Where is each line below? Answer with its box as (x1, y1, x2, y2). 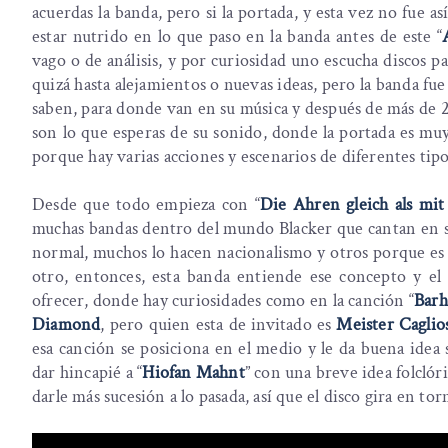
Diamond (32, 313, 101, 337)
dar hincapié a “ (32, 361, 143, 385)
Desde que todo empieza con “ (32, 193, 261, 217)
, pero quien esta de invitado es (100, 313, 337, 337)
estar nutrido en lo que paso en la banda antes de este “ (32, 25, 443, 49)
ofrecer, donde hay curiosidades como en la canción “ (32, 289, 415, 313)
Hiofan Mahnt (142, 361, 245, 385)
